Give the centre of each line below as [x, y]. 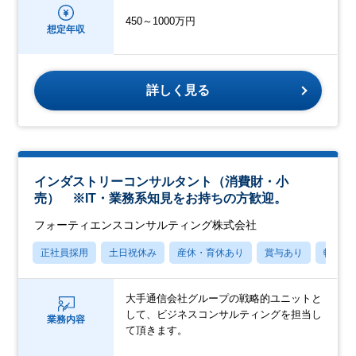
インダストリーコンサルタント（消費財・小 [162, 181]
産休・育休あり [211, 252]
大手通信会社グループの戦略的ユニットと [224, 298]
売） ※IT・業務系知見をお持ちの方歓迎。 [161, 198]
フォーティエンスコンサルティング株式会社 [146, 224]
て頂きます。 [157, 330]
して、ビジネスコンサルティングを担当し [224, 314]
